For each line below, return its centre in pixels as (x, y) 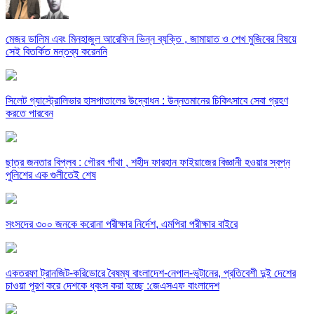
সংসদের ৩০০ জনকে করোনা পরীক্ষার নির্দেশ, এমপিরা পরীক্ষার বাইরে (122, 224)
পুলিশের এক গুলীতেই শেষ (51, 175)
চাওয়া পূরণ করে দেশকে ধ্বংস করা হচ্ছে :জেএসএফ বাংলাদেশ (112, 286)
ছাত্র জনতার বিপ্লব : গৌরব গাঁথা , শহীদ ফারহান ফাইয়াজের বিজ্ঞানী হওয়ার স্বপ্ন (148, 163)
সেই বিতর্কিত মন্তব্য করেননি (56, 52)
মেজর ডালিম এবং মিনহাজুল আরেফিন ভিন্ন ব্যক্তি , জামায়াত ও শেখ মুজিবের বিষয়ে (151, 39)
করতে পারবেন (29, 114)
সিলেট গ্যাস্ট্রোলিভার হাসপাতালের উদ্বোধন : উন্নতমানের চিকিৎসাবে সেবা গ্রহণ (147, 101)
